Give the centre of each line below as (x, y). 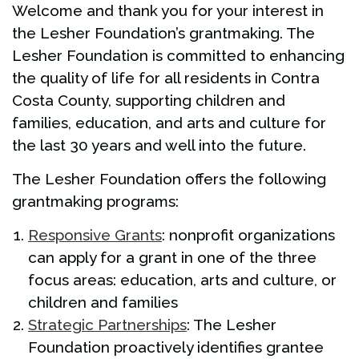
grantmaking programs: (95, 202)
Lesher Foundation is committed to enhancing (178, 56)
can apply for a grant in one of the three (172, 258)
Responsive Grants (95, 235)
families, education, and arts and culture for (169, 123)
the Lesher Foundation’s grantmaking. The (163, 33)
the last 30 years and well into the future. (159, 145)
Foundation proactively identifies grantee (176, 347)
